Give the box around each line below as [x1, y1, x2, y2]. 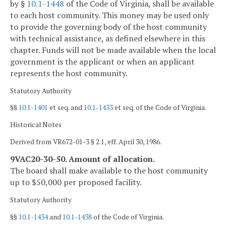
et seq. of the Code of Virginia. [113, 103, 206, 112]
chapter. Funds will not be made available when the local [10, 44, 216, 55]
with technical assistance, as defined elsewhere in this [10, 33, 205, 44]
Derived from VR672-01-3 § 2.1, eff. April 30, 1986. [10, 137, 161, 146]
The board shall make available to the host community [10, 165, 208, 177]
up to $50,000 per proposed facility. [10, 177, 142, 188]
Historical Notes [10, 120, 62, 129]
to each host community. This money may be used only [10, 10, 209, 21]
